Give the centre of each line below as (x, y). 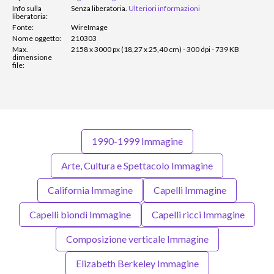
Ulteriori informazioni (164, 9)
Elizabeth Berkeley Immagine (137, 264)
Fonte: (23, 28)
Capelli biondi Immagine (80, 215)
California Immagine (90, 190)
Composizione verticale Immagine (137, 239)
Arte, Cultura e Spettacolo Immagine (137, 166)
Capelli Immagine (190, 190)
